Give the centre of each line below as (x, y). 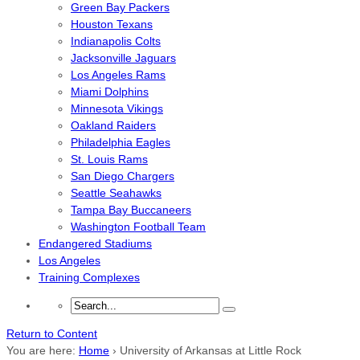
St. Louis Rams (109, 159)
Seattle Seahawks (116, 193)
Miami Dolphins (110, 92)
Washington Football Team (138, 227)
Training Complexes (89, 277)
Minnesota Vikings (117, 108)
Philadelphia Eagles (121, 142)
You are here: (41, 350)
